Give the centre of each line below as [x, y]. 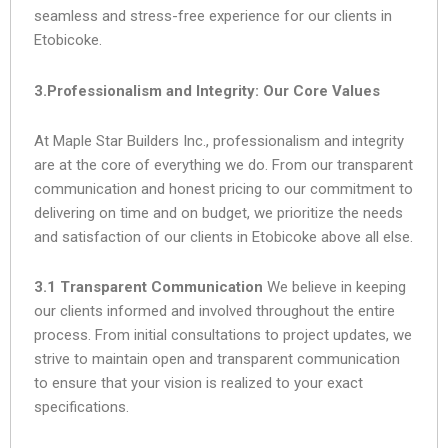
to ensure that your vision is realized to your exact [198, 383]
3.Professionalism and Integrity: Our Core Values [207, 90]
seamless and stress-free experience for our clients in [213, 16]
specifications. [81, 407]
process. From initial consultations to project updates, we [223, 335]
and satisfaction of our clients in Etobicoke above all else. [223, 236]
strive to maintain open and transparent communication [217, 359]
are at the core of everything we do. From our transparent [223, 164]
